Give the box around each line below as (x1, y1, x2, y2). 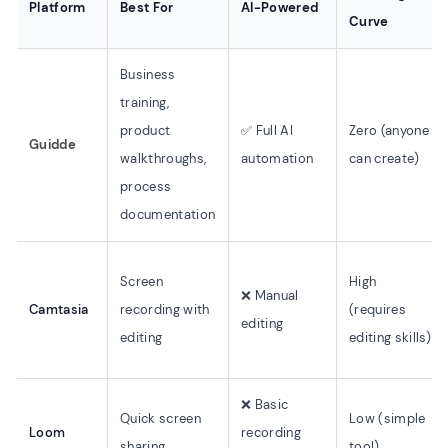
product (120, 122, 171, 139)
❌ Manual (241, 287, 299, 304)
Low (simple (349, 410, 426, 427)
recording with (120, 301, 210, 318)
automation (241, 150, 314, 167)
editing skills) (349, 329, 432, 346)
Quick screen (120, 410, 201, 427)
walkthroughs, (120, 150, 207, 167)
